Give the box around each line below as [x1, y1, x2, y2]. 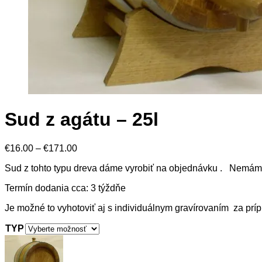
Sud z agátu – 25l [5, 109, 158, 130]
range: [77, 153, 103, 163]
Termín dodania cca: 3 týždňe [5, 182, 126, 193]
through [77, 174, 108, 184]
